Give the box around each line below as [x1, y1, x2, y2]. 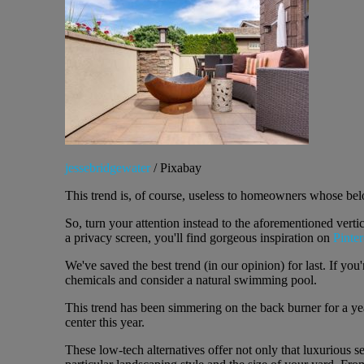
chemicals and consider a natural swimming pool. [64, 273, 317, 288]
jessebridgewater [64, 161, 150, 175]
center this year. [64, 315, 145, 330]
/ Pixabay [149, 161, 201, 175]
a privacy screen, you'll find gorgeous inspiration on [64, 231, 333, 245]
